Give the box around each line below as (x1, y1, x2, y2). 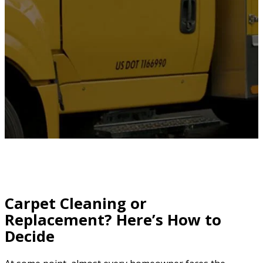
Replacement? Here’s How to (5, 209, 221, 230)
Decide (5, 225, 55, 247)
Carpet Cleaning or (5, 193, 147, 214)
